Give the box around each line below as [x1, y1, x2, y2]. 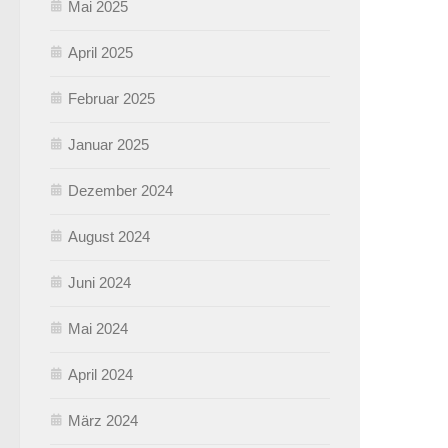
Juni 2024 [68, 273, 131, 291]
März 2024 [68, 411, 138, 429]
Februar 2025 [68, 89, 155, 107]
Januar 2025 [68, 135, 149, 153]
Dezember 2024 [68, 181, 173, 199]
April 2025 [68, 43, 133, 61]
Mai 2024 [68, 319, 128, 337]
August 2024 [68, 227, 150, 245]
